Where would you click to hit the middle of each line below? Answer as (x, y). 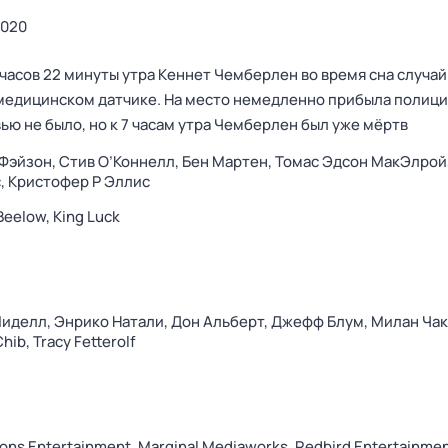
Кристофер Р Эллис (79, 181)
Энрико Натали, (112, 321)
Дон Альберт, (221, 321)
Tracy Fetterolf (84, 341)
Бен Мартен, (228, 161)
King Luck (86, 216)
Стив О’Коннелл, (120, 161)
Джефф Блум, (321, 321)
